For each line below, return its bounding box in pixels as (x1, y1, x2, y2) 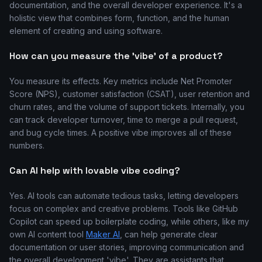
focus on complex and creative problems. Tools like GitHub (9, 204, 238, 213)
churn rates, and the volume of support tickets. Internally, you (9, 102, 244, 112)
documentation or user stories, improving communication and (9, 242, 244, 252)
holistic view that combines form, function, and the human (9, 13, 229, 23)
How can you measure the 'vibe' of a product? (9, 50, 223, 62)
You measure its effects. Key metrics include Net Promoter (9, 76, 232, 86)
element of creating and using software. (9, 26, 163, 36)
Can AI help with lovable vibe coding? (9, 164, 180, 177)
